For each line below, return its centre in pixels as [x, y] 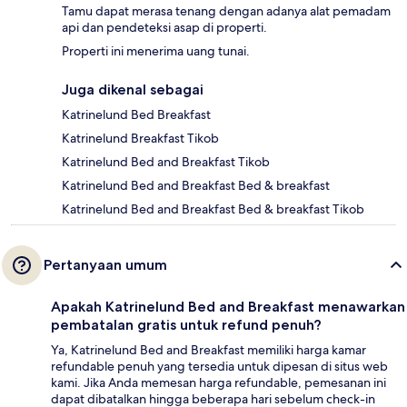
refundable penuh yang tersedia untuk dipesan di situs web [219, 367]
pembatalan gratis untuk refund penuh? [186, 325]
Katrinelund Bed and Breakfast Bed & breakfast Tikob [213, 209]
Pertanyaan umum [105, 265]
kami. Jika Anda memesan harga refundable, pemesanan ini [218, 383]
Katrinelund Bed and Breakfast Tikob [166, 162]
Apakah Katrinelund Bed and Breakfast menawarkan [228, 307]
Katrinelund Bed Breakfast [136, 115]
